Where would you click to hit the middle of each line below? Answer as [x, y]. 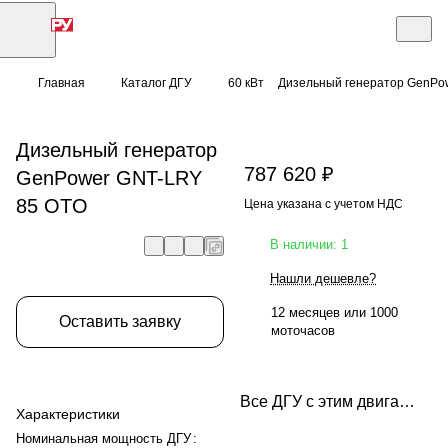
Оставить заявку [120, 321]
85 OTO [52, 205]
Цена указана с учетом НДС [323, 203]
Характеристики [68, 413]
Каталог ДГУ [156, 83]
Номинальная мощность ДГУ [103, 438]
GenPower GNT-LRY [109, 177]
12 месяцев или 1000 [334, 312]
